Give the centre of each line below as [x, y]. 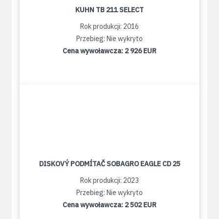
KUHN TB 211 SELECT [109, 10]
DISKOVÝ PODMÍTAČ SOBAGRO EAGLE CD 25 [109, 164]
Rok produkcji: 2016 [109, 27]
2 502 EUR [141, 205]
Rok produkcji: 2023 [109, 181]
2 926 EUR [141, 51]
